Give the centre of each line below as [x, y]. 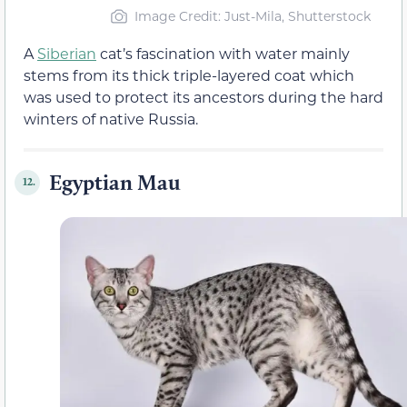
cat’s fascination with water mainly [223, 53]
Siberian [67, 53]
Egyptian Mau [115, 182]
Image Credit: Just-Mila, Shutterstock [252, 15]
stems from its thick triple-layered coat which [189, 74]
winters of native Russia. [111, 118]
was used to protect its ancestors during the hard [203, 96]
